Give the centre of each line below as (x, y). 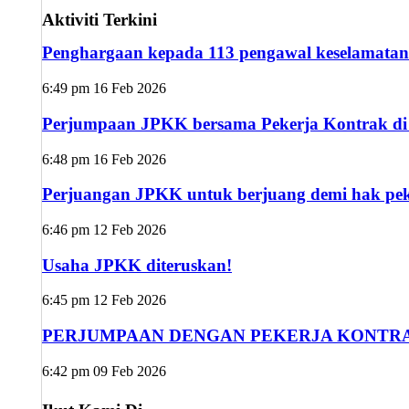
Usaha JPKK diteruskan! (137, 265)
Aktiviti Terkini (100, 19)
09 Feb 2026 (130, 371)
